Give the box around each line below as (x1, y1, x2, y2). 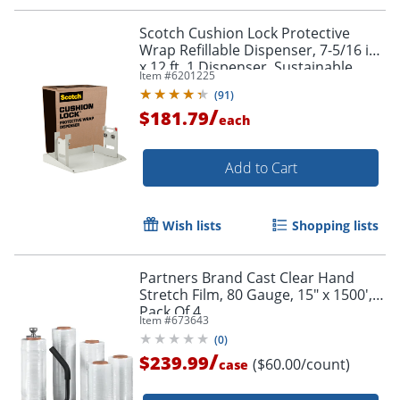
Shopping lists (292, 217, 379, 235)
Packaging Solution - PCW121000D (271, 74, 369, 95)
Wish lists (162, 217, 221, 235)
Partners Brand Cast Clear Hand (139, 268, 354, 288)
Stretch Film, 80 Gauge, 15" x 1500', (139, 285, 372, 305)
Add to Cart (224, 158, 297, 179)
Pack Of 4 (139, 302, 201, 322)
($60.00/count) (253, 354, 350, 375)
